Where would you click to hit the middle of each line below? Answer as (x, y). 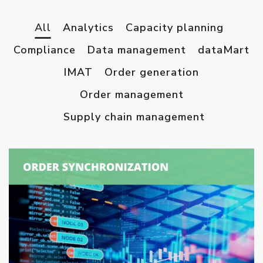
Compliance (45, 50)
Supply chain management (134, 117)
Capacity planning (175, 28)
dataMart (224, 50)
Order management (131, 95)
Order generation (152, 73)
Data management (137, 50)
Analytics (88, 28)
